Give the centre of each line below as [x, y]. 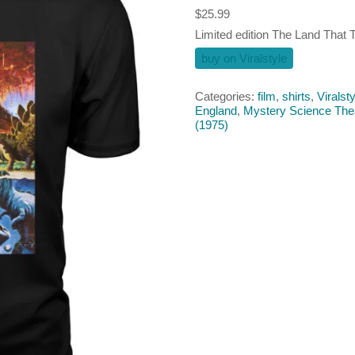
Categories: [226, 96]
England [216, 110]
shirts [296, 96]
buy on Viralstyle [244, 58]
